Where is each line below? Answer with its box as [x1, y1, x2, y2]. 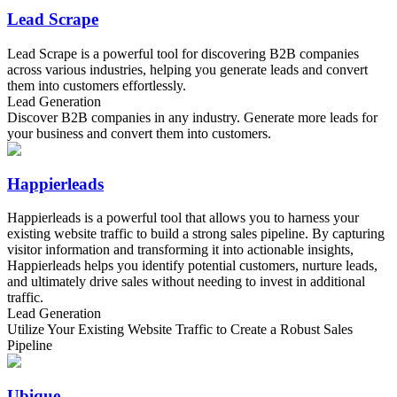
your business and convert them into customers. [7, 125, 271, 141]
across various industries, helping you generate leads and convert [7, 61, 368, 77]
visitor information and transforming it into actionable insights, [7, 242, 354, 258]
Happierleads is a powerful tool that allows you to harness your [7, 210, 359, 226]
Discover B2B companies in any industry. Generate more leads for [7, 109, 378, 125]
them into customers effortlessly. [7, 77, 186, 93]
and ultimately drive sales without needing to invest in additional [7, 274, 365, 290]
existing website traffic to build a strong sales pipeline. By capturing [7, 226, 385, 242]
